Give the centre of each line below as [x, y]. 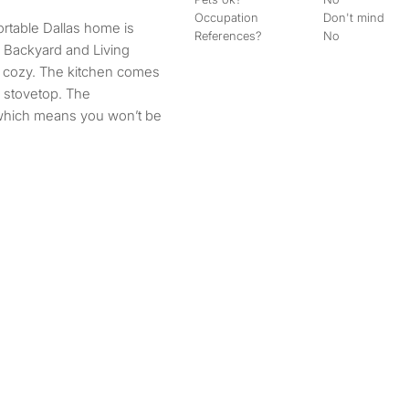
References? [228, 36]
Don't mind [354, 17]
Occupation [226, 17]
